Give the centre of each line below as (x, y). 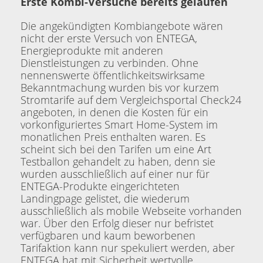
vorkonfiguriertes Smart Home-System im (119, 124)
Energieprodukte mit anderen (92, 50)
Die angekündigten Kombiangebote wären (122, 26)
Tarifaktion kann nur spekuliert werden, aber (128, 248)
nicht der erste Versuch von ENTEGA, (109, 38)
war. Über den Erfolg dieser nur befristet (117, 223)
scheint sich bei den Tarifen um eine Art (116, 149)
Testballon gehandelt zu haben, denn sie (118, 161)
